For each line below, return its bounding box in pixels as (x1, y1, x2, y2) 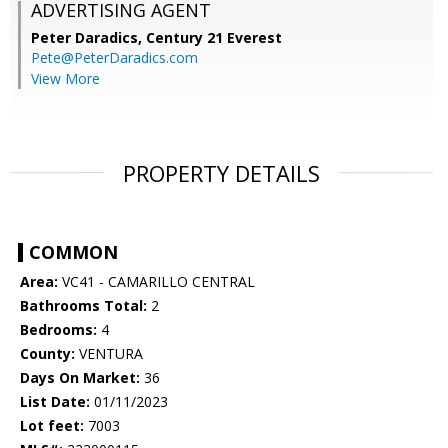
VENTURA (75, 344, 143, 364)
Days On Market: (20, 368, 140, 388)
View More (31, 69, 100, 89)
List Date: (20, 392, 90, 412)
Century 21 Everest (146, 28, 282, 48)
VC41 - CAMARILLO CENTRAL (58, 272, 255, 292)
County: (20, 344, 75, 364)
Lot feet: (20, 416, 84, 436)
